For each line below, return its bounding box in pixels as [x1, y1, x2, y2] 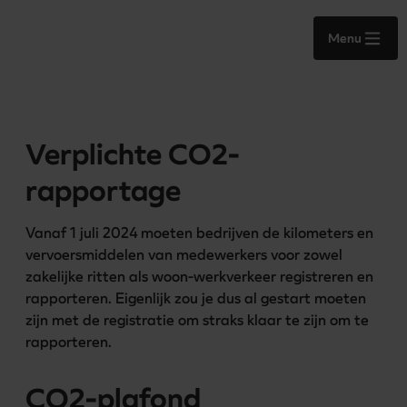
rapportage [25, 172, 181, 209]
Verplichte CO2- [25, 135, 240, 173]
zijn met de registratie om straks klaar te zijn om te [25, 311, 369, 330]
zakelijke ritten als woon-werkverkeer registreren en [25, 267, 373, 286]
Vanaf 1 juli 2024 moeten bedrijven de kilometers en [25, 223, 373, 243]
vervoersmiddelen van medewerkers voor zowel [25, 245, 342, 264]
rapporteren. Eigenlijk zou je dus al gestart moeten [25, 289, 366, 308]
